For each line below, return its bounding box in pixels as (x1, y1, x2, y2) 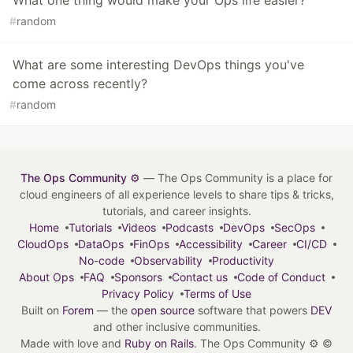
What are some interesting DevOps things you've (13, 57, 304, 73)
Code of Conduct (236, 270, 325, 284)
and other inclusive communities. (92, 320, 261, 334)
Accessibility (178, 237, 243, 251)
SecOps (273, 221, 315, 235)
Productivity (212, 254, 274, 268)
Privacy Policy (102, 287, 174, 301)
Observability (134, 254, 203, 268)
